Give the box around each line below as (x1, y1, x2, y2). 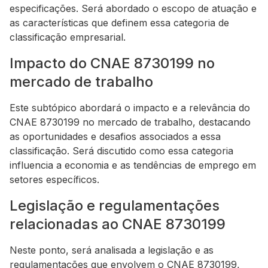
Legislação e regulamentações (10, 197, 220, 214)
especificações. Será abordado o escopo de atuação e (10, 2, 257, 14)
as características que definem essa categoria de (10, 17, 229, 29)
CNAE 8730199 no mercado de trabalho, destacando (10, 116, 251, 128)
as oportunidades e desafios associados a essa (10, 130, 221, 142)
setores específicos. (10, 173, 99, 185)
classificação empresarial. (10, 31, 126, 43)
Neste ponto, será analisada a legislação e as (10, 244, 214, 256)
